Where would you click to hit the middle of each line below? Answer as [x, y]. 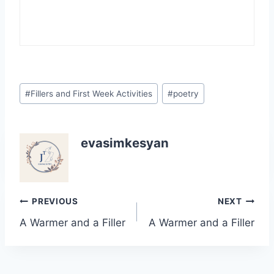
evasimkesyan [125, 143]
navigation [63, 231]
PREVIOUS [55, 202]
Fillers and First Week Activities [92, 93]
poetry [186, 93]
